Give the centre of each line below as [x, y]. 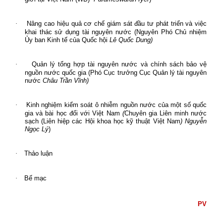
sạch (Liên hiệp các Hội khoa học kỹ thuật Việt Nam [102, 121]
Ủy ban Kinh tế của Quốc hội [66, 40]
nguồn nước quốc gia [56, 72]
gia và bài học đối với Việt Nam [72, 113]
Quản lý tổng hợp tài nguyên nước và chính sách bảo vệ [119, 64]
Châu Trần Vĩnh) [64, 80]
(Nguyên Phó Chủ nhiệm [170, 32]
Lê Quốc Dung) [130, 40]
